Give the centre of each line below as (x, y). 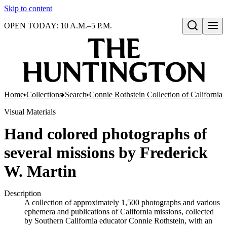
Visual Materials (30, 112)
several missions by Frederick (106, 153)
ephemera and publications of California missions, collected (119, 212)
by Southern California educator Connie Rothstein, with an (118, 221)
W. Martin (40, 171)
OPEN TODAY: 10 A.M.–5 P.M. (58, 26)
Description (23, 193)
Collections (44, 94)
